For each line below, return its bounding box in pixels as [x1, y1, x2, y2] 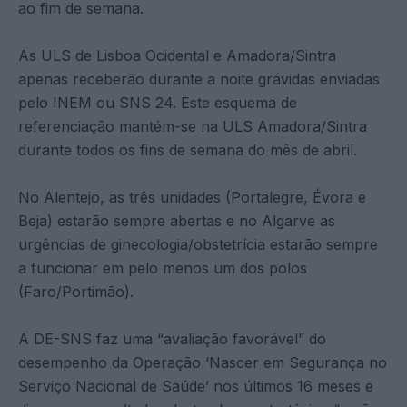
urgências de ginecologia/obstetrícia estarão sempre [18, 234, 378, 253]
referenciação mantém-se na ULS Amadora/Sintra [18, 116, 367, 135]
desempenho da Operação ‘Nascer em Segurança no [18, 352, 387, 372]
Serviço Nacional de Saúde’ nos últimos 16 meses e [18, 376, 373, 395]
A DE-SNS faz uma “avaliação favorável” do [18, 329, 326, 348]
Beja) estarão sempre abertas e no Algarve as [18, 211, 335, 230]
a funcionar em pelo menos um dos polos [18, 258, 307, 277]
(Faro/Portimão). [18, 282, 134, 301]
